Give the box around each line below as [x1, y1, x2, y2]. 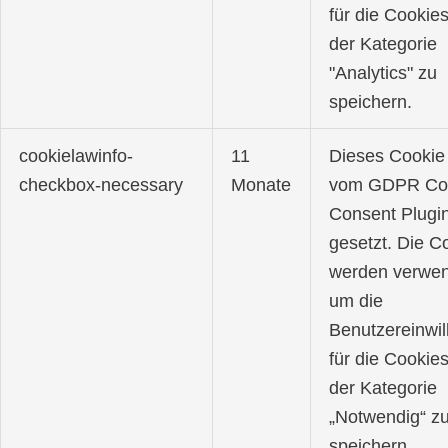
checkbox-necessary [19, 174, 184, 196]
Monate [231, 174, 292, 196]
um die [329, 290, 384, 312]
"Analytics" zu [329, 62, 438, 84]
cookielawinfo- [19, 145, 134, 167]
